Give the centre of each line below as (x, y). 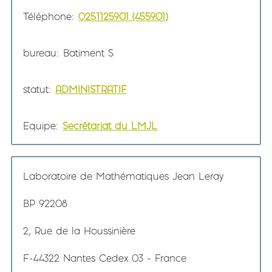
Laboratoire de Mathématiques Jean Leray (123, 176)
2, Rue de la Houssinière (79, 231)
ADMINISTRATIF (91, 89)
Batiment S (88, 53)
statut (36, 89)
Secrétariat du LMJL (110, 126)
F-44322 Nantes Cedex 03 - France (105, 258)
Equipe (39, 126)
